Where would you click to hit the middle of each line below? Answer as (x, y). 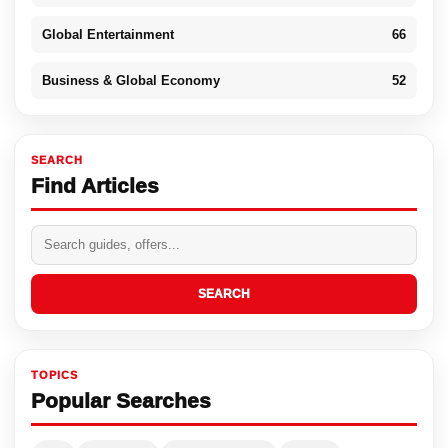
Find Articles (95, 185)
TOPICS (54, 374)
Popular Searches (121, 400)
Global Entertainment (108, 34)
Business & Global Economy (131, 80)
